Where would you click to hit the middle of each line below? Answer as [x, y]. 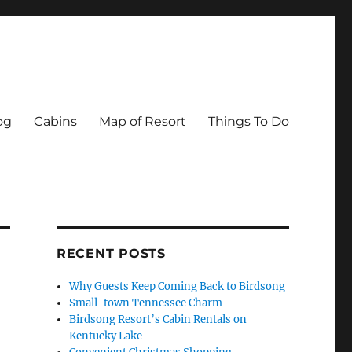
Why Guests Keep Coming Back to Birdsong [178, 286]
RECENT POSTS [111, 253]
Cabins [55, 121]
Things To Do [248, 121]
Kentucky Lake [106, 336]
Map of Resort [142, 121]
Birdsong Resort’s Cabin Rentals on [158, 319]
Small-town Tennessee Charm [146, 303]
